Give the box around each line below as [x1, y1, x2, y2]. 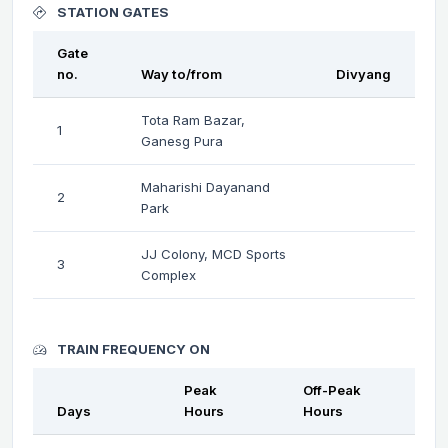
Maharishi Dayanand [141, 178, 270, 195]
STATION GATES [54, 3, 169, 20]
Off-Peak [303, 381, 361, 398]
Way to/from [141, 65, 222, 82]
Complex [141, 266, 196, 283]
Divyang [336, 65, 391, 82]
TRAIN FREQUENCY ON [54, 340, 210, 357]
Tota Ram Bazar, [141, 111, 245, 128]
